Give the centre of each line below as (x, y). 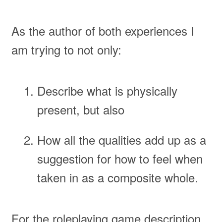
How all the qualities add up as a (121, 139)
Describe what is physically (107, 91)
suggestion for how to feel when (120, 158)
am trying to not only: (66, 49)
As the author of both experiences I (103, 30)
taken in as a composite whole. (117, 177)
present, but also (81, 110)
